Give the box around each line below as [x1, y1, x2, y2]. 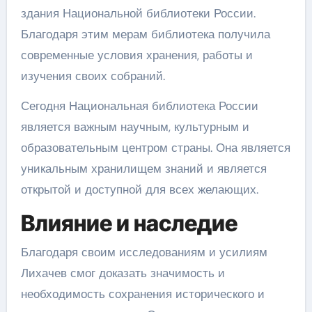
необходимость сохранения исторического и [20, 286, 265, 302]
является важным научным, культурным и [20, 118, 249, 134]
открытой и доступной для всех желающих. [20, 181, 258, 197]
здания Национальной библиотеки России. [20, 5, 256, 21]
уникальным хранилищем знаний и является [20, 160, 267, 176]
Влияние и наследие [20, 209, 237, 237]
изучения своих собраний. [20, 68, 165, 84]
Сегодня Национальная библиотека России [20, 97, 258, 114]
